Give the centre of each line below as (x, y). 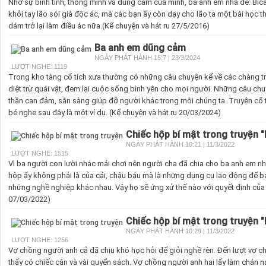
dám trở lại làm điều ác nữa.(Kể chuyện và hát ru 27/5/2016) (109, 26)
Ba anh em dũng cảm (140, 47)
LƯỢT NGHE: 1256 (40, 240)
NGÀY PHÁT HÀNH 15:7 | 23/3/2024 (147, 58)
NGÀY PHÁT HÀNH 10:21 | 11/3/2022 (180, 144)
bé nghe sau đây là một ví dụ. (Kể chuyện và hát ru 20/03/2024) (115, 113)
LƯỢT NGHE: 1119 (39, 66)
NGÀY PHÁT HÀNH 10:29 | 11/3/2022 (180, 231)
